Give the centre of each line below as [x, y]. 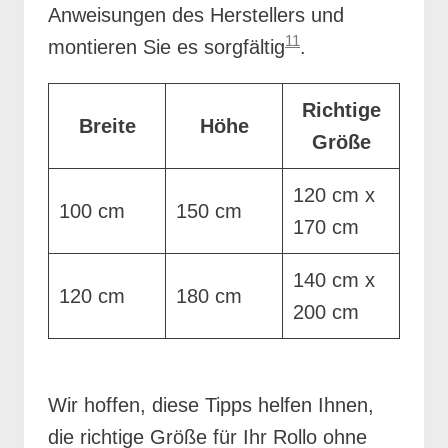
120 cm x [334, 194]
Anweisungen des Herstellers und [196, 14]
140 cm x [334, 279]
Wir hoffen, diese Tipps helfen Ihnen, [211, 404]
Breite [107, 125]
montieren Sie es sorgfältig [166, 46]
